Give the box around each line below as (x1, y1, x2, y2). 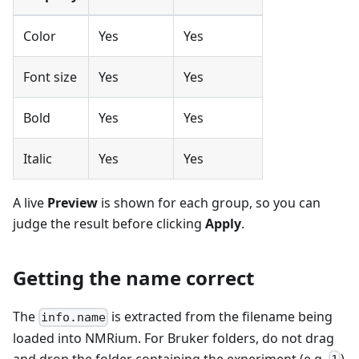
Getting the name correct (13, 264, 254, 291)
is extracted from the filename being (108, 307, 333, 325)
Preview (47, 193, 98, 212)
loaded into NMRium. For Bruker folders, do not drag (13, 329, 334, 347)
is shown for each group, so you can (98, 193, 321, 212)
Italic (23, 149, 52, 167)
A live (13, 193, 47, 212)
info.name (41, 309, 107, 325)
